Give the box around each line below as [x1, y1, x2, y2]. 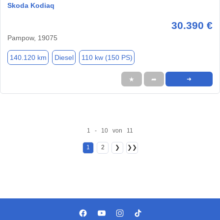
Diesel [54, 53, 74, 61]
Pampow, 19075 [7, 34, 57, 42]
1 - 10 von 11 [87, 127, 133, 134]
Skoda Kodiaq [7, 1, 55, 10]
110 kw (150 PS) [81, 53, 133, 61]
